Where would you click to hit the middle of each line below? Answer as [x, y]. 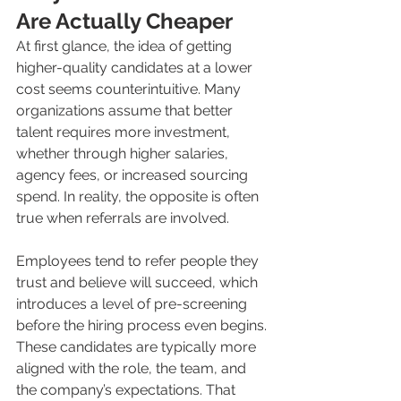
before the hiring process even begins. [143, 326]
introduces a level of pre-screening [133, 304]
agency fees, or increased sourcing [134, 175]
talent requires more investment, [125, 132]
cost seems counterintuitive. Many [130, 90]
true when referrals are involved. [123, 218]
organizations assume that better [126, 111]
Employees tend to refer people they [139, 261]
